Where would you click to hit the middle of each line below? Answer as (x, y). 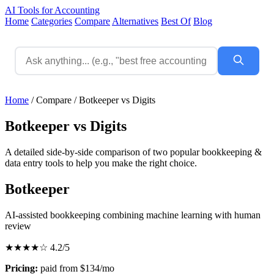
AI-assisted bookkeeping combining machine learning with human (133, 215)
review (18, 226)
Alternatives (135, 21)
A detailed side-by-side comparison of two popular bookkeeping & (133, 152)
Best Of (176, 21)
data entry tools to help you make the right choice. (101, 163)
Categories (52, 21)
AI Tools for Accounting (52, 10)
